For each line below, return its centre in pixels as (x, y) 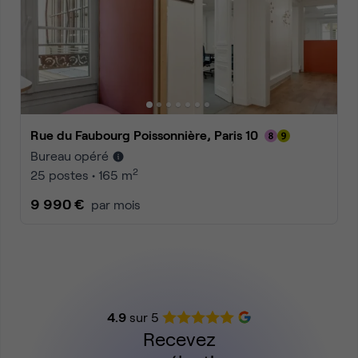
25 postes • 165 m (82, 175)
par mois (116, 204)
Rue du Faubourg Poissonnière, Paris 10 (149, 135)
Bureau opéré (70, 155)
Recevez (179, 338)
